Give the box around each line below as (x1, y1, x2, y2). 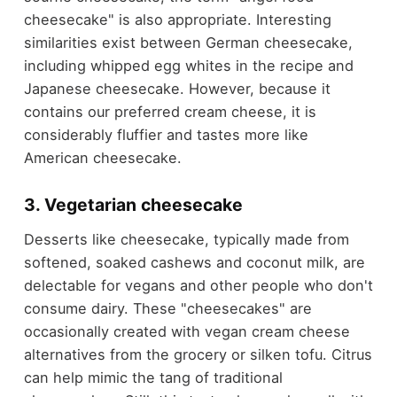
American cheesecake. (23, 148, 182, 167)
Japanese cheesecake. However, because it (23, 79, 331, 97)
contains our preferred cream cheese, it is (23, 102, 316, 121)
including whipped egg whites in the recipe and (23, 56, 354, 74)
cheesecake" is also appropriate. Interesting (23, 10, 331, 28)
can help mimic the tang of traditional (23, 369, 283, 387)
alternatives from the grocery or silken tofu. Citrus (23, 346, 372, 364)
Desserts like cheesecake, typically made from (23, 230, 349, 249)
